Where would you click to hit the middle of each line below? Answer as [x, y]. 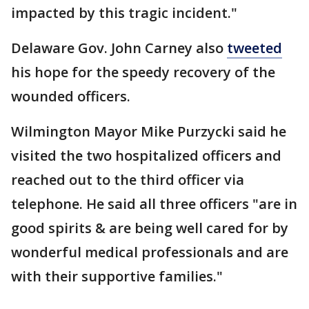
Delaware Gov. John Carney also [119, 48]
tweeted [255, 48]
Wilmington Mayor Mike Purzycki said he [149, 131]
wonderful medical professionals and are [150, 252]
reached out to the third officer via [128, 180]
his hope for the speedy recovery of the [143, 72]
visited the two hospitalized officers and [146, 156]
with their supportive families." [117, 276]
